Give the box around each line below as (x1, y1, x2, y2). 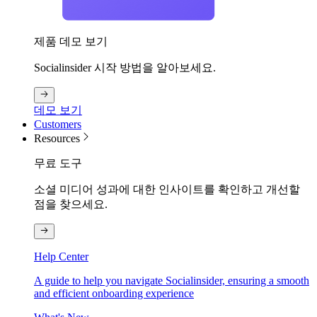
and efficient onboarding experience (34, 287, 194, 300)
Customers (34, 117, 81, 130)
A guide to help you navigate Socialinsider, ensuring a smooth (34, 275, 309, 287)
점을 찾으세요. (34, 197, 108, 210)
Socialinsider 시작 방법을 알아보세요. (34, 62, 216, 74)
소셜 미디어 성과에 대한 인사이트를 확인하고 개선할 (34, 183, 300, 195)
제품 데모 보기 (34, 35, 108, 48)
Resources (34, 132, 80, 144)
